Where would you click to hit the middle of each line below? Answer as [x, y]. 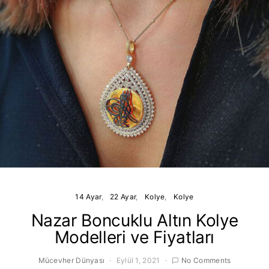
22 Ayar [123, 197]
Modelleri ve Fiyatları [134, 237]
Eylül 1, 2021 [138, 260]
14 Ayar [88, 197]
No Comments [206, 260]
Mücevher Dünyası [71, 260]
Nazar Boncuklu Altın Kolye [134, 220]
